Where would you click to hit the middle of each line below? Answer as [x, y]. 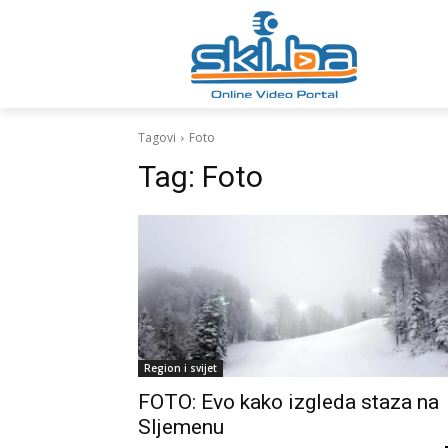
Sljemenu [181, 427]
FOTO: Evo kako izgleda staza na [288, 402]
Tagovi [157, 137]
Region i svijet [180, 368]
